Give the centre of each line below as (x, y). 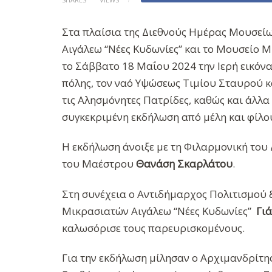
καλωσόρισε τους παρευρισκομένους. (153, 228)
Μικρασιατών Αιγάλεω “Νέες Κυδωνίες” (158, 211)
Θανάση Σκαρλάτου (183, 164)
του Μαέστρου (98, 164)
